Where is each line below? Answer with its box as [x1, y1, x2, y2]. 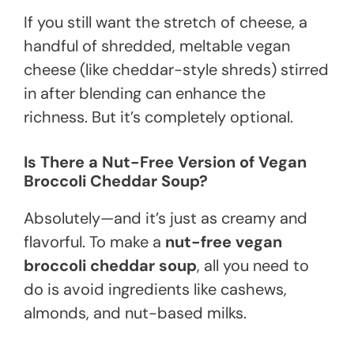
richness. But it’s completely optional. [24, 107, 293, 128]
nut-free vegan [165, 232, 282, 253]
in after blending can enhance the [24, 83, 265, 104]
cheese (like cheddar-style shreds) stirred [24, 59, 329, 81]
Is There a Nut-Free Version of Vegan [24, 152, 307, 173]
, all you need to [197, 255, 309, 277]
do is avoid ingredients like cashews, [24, 279, 287, 300]
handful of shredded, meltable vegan [24, 36, 290, 57]
